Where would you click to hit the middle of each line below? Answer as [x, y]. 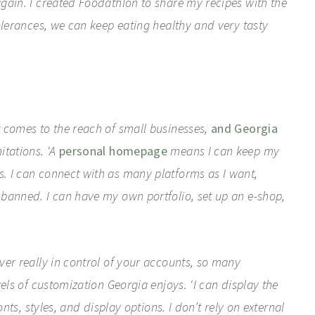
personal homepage [113, 150]
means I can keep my [224, 150]
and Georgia [245, 128]
